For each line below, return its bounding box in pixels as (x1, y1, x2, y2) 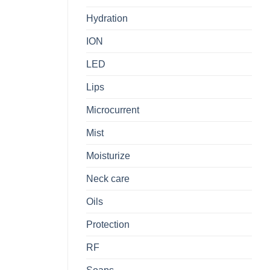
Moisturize (86, 151, 130, 162)
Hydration (86, 13, 128, 24)
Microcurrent (86, 105, 139, 116)
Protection (86, 219, 130, 230)
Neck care (86, 174, 130, 184)
